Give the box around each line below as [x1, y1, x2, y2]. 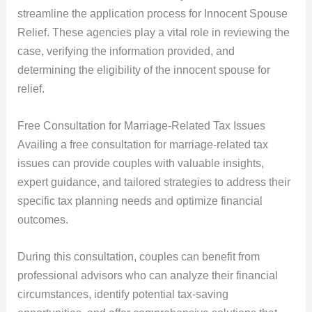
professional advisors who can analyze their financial [17, 269, 278, 281]
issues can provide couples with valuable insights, [17, 157, 264, 170]
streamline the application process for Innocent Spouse [17, 8, 288, 20]
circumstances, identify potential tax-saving [17, 288, 228, 300]
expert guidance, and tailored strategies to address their [17, 176, 290, 189]
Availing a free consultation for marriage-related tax [17, 139, 268, 151]
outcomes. [17, 214, 68, 226]
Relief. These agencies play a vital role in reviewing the [17, 26, 290, 39]
